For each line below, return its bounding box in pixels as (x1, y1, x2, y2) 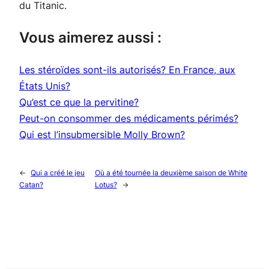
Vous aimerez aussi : (19, 29, 162, 47)
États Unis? (19, 80, 70, 92)
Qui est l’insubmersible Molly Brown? (19, 128, 185, 141)
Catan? (19, 180, 43, 190)
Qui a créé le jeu (31, 168, 85, 178)
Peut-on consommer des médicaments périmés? (19, 112, 238, 125)
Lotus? (94, 180, 117, 190)
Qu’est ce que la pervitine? (19, 96, 139, 109)
